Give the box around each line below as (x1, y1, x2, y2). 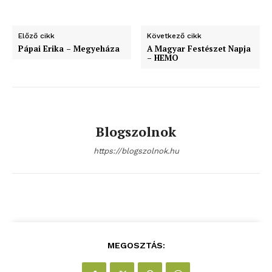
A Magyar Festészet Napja (147, 43, 251, 54)
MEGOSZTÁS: (107, 240, 165, 250)
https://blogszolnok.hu (93, 146, 179, 155)
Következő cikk (147, 32, 202, 40)
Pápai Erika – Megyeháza (18, 43, 120, 54)
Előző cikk (18, 32, 55, 40)
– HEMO (147, 52, 179, 63)
